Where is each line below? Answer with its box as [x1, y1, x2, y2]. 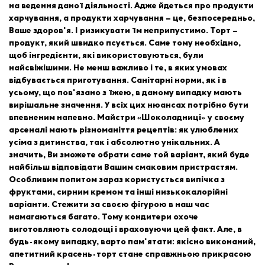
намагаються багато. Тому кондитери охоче [9, 212, 198, 222]
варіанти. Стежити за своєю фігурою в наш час [9, 199, 209, 210]
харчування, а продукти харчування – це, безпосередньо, [9, 13, 255, 24]
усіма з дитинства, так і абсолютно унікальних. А [9, 137, 220, 148]
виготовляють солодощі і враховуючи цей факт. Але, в [9, 224, 242, 235]
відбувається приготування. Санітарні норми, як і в [9, 75, 227, 86]
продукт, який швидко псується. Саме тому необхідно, [9, 38, 241, 49]
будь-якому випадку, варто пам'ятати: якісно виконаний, [9, 237, 256, 247]
